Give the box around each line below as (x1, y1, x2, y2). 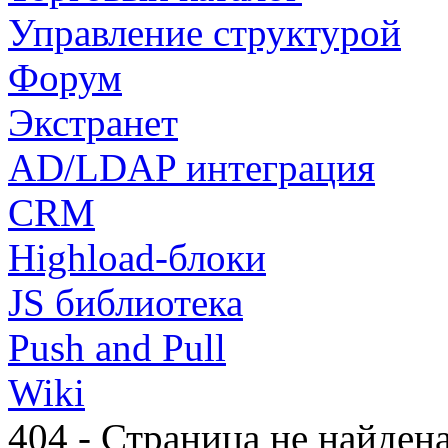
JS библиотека (8, 281, 243, 324)
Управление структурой (8, 11, 401, 54)
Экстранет (8, 101, 178, 144)
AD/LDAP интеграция (8, 146, 375, 189)
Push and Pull (8, 326, 226, 369)
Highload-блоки (8, 236, 266, 279)
